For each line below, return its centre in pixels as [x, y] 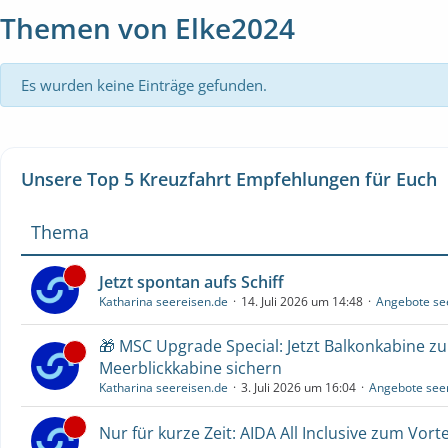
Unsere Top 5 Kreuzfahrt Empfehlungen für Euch [229, 179]
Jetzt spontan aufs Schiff [191, 281]
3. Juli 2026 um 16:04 [298, 387]
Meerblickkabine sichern [190, 368]
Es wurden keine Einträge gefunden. [144, 85]
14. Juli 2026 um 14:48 [302, 301]
